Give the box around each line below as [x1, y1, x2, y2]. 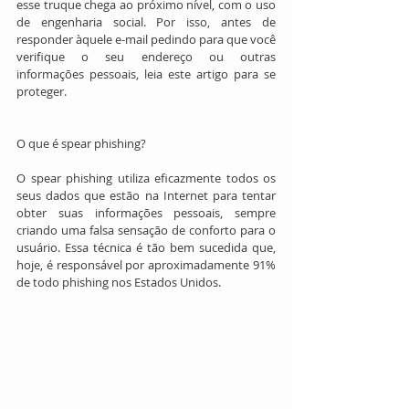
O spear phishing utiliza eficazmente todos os [16, 170, 276, 187]
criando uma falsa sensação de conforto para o [16, 222, 276, 239]
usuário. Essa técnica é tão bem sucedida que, [16, 239, 276, 257]
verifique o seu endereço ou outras [16, 48, 276, 66]
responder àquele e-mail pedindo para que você [16, 31, 276, 48]
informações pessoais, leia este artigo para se [16, 66, 276, 83]
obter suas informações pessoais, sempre [16, 204, 276, 222]
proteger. [16, 83, 67, 100]
